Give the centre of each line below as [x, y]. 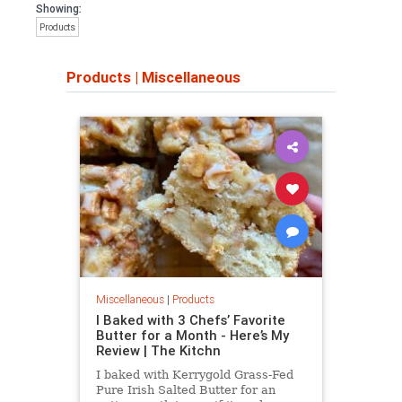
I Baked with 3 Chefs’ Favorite [190, 319]
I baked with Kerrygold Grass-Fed [194, 374]
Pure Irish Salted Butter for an [185, 389]
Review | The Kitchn [158, 350]
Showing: [59, 9]
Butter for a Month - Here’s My [192, 335]
